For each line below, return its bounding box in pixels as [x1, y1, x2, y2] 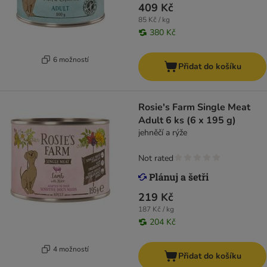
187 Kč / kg [138, 204, 174, 215]
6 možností [52, 54, 89, 64]
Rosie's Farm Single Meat [138, 101, 250, 114]
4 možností [52, 244, 89, 254]
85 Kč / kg [138, 15, 170, 25]
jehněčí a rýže [138, 127, 187, 139]
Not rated [138, 153, 173, 164]
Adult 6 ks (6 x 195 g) [138, 114, 236, 128]
